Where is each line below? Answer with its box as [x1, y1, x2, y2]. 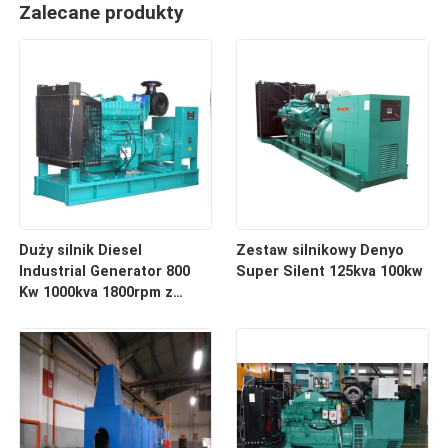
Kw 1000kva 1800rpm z [19, 284, 174, 300]
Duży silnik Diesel [19, 242, 143, 258]
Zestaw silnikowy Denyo [235, 242, 404, 258]
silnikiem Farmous [19, 305, 146, 321]
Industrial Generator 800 [19, 263, 191, 279]
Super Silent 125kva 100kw [235, 263, 423, 279]
